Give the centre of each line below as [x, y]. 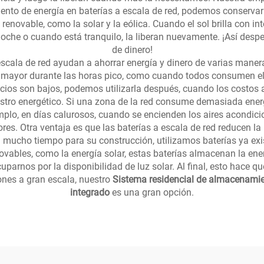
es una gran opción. [153, 192]
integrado [91, 192]
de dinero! [132, 50]
